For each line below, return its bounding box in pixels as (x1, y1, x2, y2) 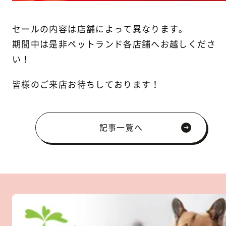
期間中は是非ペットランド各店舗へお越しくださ (12, 37, 216, 50)
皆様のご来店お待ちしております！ (12, 78, 160, 91)
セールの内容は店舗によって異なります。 (12, 22, 188, 35)
